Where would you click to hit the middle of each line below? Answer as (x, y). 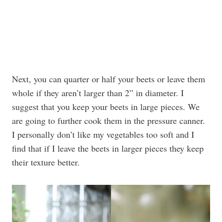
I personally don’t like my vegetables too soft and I (103, 134)
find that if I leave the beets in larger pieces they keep (108, 148)
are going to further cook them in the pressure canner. (109, 120)
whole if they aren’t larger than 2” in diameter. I (98, 93)
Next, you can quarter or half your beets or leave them (109, 79)
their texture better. (46, 162)
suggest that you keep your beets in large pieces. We (106, 107)
